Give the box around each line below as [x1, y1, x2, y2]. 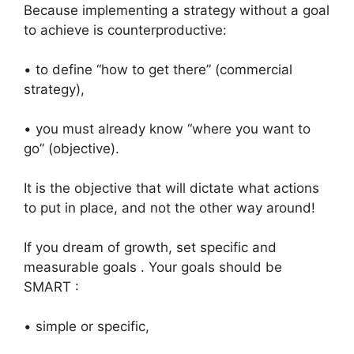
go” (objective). [24, 141, 119, 156]
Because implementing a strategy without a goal [24, 2, 330, 18]
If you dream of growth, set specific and [24, 239, 277, 255]
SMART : [24, 279, 79, 295]
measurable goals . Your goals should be [24, 259, 282, 275]
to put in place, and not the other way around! [24, 200, 315, 216]
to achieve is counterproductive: [24, 22, 227, 38]
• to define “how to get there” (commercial [24, 62, 292, 77]
